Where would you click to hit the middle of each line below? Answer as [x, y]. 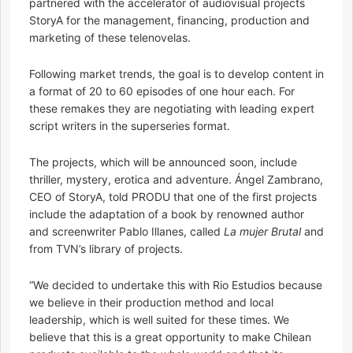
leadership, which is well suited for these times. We [159, 320]
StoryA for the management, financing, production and [169, 20]
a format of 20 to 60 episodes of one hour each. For [162, 91]
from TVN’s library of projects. [106, 249]
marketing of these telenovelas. [110, 38]
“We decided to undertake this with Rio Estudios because [176, 285]
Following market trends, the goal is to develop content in [176, 74]
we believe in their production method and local [151, 303]
